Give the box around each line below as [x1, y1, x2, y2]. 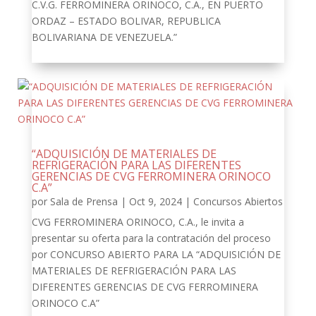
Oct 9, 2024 [128, 195, 182, 208]
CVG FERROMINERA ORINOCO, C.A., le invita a [31, 215, 244, 229]
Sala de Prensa [49, 195, 118, 208]
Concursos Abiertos [193, 195, 283, 208]
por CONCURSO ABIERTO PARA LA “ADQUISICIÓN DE [31, 248, 281, 261]
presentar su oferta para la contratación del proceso [31, 231, 271, 245]
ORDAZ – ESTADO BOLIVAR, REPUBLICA [31, 14, 221, 28]
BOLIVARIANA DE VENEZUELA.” [31, 30, 177, 44]
